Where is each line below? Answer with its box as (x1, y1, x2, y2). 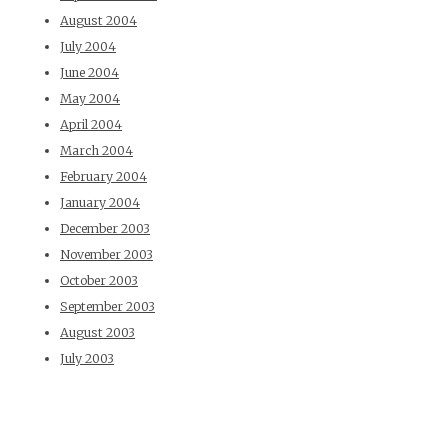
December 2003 (60, 221, 150, 237)
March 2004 (60, 143, 133, 159)
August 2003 (60, 325, 135, 341)
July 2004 (60, 39, 116, 55)
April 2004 (60, 117, 122, 133)
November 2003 (60, 247, 153, 263)
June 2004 (60, 65, 119, 81)
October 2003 (60, 273, 138, 289)
